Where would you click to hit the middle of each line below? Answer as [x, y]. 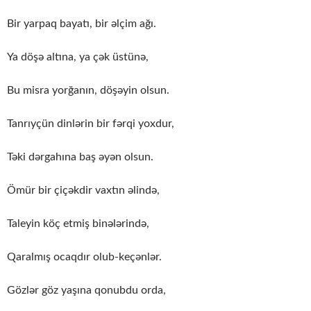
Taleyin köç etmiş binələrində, [78, 223]
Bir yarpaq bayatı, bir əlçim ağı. [82, 23]
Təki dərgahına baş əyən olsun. [80, 157]
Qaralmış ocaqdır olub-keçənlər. [84, 257]
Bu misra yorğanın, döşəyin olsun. [88, 90]
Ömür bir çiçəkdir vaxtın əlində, [83, 190]
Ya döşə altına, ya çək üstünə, [78, 57]
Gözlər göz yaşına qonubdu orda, [86, 290]
